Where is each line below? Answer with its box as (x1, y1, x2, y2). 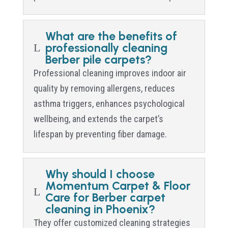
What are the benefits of (45, 28, 177, 43)
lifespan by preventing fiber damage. (33, 128, 167, 139)
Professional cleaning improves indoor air (33, 67, 186, 78)
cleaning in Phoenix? (45, 202, 155, 216)
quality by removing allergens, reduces (33, 82, 175, 94)
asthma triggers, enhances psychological (33, 98, 185, 109)
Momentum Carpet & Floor (45, 178, 190, 193)
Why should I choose (45, 166, 155, 181)
